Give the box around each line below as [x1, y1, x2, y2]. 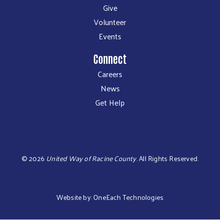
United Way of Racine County [46, 152, 137, 165]
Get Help [95, 95, 125, 110]
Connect [93, 51, 127, 65]
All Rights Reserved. [137, 152, 199, 165]
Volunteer [94, 14, 126, 29]
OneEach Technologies [93, 191, 164, 203]
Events [99, 28, 121, 43]
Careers [98, 66, 122, 81]
